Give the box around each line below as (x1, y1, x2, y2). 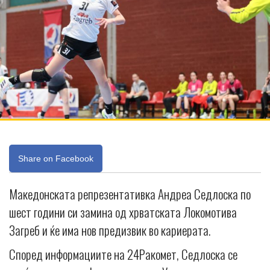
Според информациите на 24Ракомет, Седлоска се (9, 244, 237, 263)
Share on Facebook (18, 153, 93, 163)
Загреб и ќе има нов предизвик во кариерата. (9, 220, 210, 239)
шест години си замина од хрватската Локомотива (9, 202, 237, 221)
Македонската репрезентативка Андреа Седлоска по (9, 184, 251, 203)
